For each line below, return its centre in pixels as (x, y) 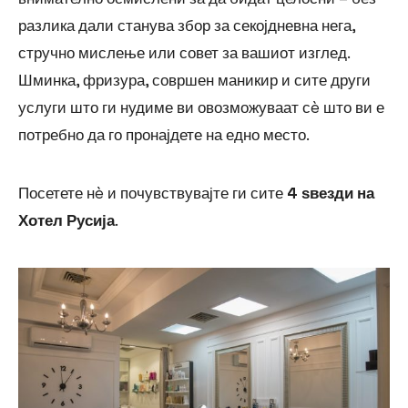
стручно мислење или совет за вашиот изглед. (184, 53)
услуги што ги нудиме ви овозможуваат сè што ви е (201, 108)
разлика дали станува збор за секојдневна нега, (187, 26)
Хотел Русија (66, 221)
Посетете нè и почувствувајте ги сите (153, 194)
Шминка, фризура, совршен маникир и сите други (194, 81)
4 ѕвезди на (331, 194)
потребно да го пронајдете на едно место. (164, 135)
